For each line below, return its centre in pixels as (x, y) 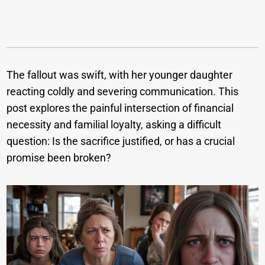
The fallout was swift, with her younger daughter (120, 75)
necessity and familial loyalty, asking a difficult (114, 125)
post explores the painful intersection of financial (120, 108)
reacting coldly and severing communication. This (123, 92)
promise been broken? (59, 158)
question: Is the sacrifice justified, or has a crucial (121, 141)
